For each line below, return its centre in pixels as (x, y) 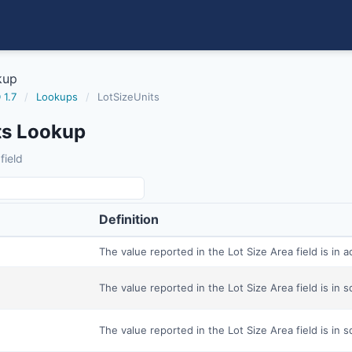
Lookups (57, 97)
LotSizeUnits (128, 97)
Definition (129, 219)
